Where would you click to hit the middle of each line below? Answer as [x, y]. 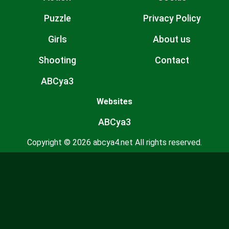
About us [172, 39]
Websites [114, 101]
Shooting [57, 60]
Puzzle [57, 18]
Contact [172, 60]
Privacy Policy [172, 18]
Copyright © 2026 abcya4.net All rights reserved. [114, 142]
